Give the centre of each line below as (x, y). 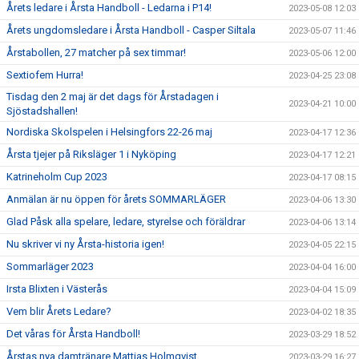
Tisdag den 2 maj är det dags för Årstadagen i (113, 97)
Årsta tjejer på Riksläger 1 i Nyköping (91, 154)
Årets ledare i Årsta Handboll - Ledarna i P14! (109, 8)
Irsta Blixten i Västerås (57, 289)
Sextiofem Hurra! (45, 75)
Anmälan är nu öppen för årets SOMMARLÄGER (116, 199)
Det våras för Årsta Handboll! (73, 334)
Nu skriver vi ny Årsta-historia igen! (85, 244)
